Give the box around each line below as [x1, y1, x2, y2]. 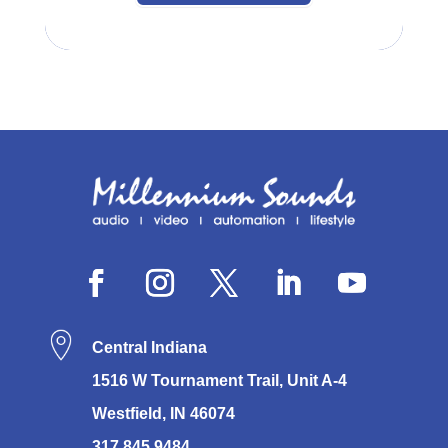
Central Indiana [91, 338, 207, 356]
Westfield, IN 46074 [91, 404, 235, 422]
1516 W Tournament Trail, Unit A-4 [91, 371, 347, 389]
